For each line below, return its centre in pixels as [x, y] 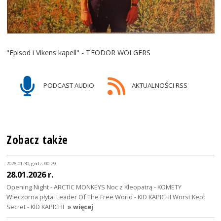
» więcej [81, 206]
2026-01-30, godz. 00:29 [31, 164]
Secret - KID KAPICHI [36, 206]
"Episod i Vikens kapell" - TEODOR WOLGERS [79, 52]
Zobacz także [37, 140]
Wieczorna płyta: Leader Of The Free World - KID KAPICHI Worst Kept [106, 197]
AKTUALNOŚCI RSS [159, 85]
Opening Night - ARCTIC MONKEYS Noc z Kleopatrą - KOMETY [94, 187]
